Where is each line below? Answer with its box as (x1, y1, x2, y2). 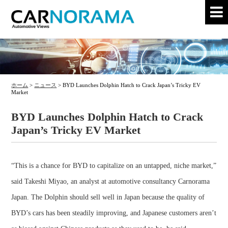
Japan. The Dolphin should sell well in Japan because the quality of (11, 193, 205, 202)
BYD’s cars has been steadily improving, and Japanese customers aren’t (11, 209, 217, 217)
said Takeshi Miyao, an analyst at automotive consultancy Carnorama (11, 177, 210, 186)
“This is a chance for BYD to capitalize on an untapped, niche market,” (11, 161, 217, 170)
